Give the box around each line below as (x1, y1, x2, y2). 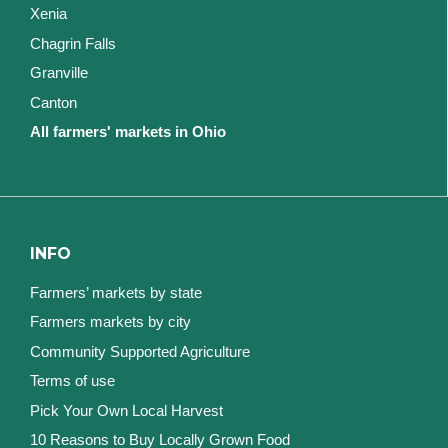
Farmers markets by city (30, 313, 191, 331)
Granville (30, 64, 88, 82)
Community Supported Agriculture (30, 342, 250, 360)
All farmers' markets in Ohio (30, 123, 226, 141)
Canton (30, 93, 77, 111)
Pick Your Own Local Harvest (30, 401, 223, 419)
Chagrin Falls (30, 34, 116, 52)
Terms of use (30, 372, 115, 390)
